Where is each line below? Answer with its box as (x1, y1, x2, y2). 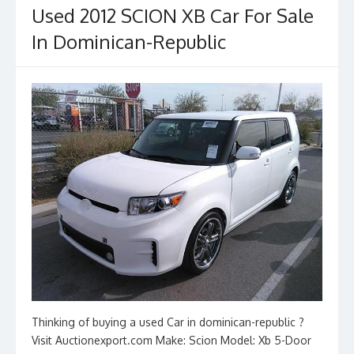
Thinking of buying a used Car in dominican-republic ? (32, 315, 304, 330)
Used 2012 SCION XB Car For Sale (32, 3, 314, 28)
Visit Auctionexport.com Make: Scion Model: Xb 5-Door (32, 333, 311, 348)
